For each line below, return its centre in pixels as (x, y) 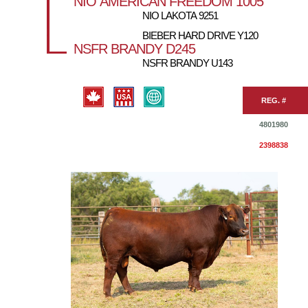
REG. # (274, 100)
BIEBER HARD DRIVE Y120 (200, 35)
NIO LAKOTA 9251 (180, 15)
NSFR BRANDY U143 (187, 63)
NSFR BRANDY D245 (134, 49)
